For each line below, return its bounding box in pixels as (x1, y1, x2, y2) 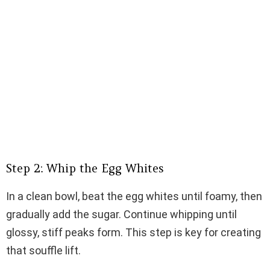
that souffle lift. (6, 244, 81, 257)
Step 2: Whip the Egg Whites (6, 161, 164, 176)
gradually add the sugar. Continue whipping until (6, 208, 237, 221)
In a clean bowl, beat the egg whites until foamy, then (6, 190, 262, 203)
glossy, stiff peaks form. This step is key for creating (6, 226, 261, 239)
